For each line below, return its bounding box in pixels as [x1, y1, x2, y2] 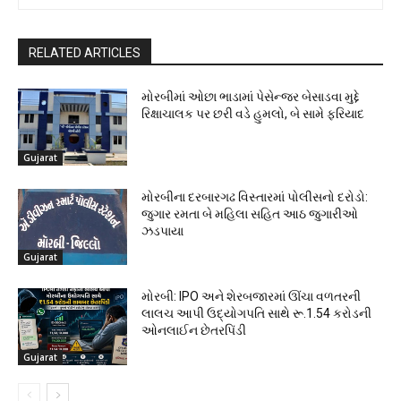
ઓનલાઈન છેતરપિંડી [141, 323, 247, 338]
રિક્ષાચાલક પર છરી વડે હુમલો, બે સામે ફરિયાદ [141, 107, 365, 122]
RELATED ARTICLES [29, 46, 141, 61]
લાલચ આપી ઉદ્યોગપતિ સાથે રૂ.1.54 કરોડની [141, 306, 372, 321]
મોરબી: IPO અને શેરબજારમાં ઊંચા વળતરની [141, 289, 362, 304]
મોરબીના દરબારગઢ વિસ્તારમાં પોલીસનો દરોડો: [141, 189, 369, 204]
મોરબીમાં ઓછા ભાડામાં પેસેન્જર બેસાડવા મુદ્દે [141, 90, 361, 105]
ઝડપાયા [141, 223, 184, 238]
